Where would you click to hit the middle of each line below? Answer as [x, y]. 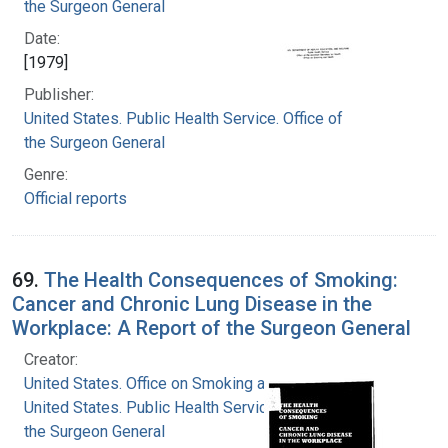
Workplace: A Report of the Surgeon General [211, 327]
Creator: [51, 359]
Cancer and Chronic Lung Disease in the [192, 303]
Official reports [75, 198]
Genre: [46, 174]
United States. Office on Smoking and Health [177, 383]
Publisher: [59, 94]
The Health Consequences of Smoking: [221, 279]
